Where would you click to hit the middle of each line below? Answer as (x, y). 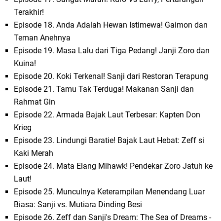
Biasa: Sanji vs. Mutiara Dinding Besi (78, 205)
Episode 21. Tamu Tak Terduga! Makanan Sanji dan (104, 89)
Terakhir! (29, 12)
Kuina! (25, 64)
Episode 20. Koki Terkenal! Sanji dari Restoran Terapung (111, 76)
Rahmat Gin (35, 102)
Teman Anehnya (42, 38)
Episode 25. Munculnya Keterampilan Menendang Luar (110, 192)
